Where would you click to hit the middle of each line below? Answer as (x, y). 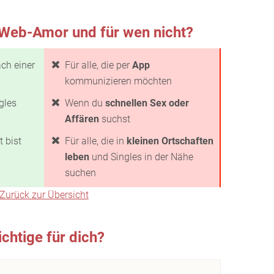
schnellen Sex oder (147, 103)
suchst (115, 119)
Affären (82, 119)
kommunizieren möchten (118, 81)
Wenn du (85, 103)
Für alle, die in (96, 141)
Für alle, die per (98, 65)
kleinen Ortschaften (170, 141)
